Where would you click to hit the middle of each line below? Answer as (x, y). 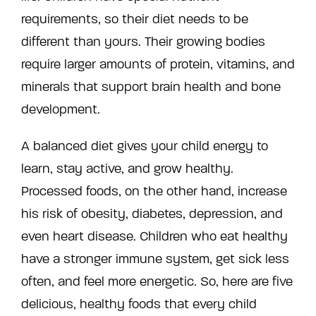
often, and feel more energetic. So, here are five (157, 282)
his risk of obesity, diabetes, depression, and (152, 214)
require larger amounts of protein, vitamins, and (158, 65)
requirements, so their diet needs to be (135, 19)
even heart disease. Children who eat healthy (154, 237)
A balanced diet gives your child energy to (145, 146)
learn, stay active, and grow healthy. (127, 169)
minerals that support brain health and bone (151, 87)
